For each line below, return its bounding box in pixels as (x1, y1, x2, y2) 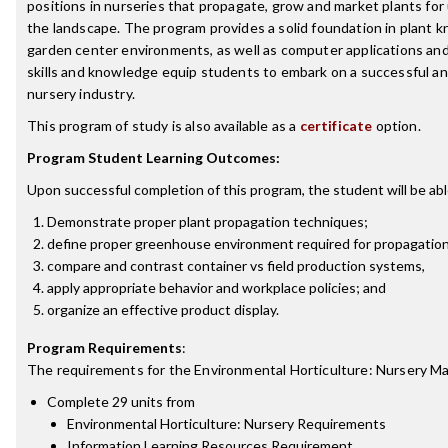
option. (372, 117, 421, 134)
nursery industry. (27, 85, 135, 102)
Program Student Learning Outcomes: (27, 149, 280, 166)
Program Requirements (27, 339, 182, 356)
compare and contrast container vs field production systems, (47, 257, 425, 274)
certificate (299, 117, 373, 134)
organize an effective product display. (47, 301, 279, 318)
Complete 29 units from (47, 393, 195, 410)
